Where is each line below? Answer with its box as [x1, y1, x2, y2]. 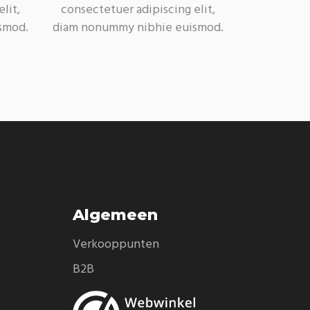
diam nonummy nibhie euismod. [53, 18, 224, 38]
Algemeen [72, 206, 158, 224]
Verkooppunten [72, 235, 159, 255]
